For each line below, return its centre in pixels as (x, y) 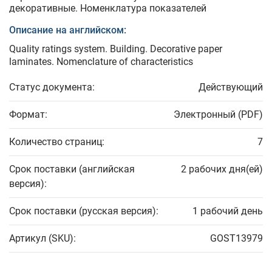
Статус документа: (52, 87)
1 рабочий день (228, 211)
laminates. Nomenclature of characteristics (101, 62)
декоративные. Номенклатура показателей (108, 8)
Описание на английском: (68, 30)
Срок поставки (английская (72, 169)
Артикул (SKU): (42, 239)
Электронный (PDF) (218, 115)
